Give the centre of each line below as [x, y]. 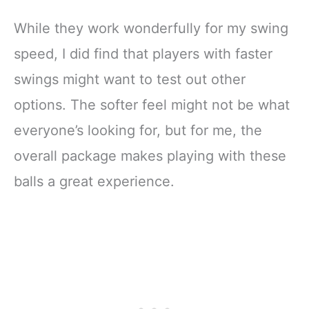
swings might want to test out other [130, 80]
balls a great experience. [94, 182]
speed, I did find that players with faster [143, 54]
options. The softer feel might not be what [152, 105]
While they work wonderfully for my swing [151, 29]
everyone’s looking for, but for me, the [138, 131]
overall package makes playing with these [150, 156]
